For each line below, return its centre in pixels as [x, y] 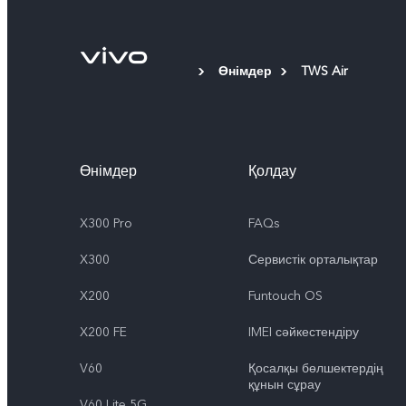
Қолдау [272, 171]
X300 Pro [106, 223]
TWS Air [324, 71]
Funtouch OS [285, 295]
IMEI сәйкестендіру [304, 332]
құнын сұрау [285, 384]
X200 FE [103, 332]
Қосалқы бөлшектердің [316, 368]
